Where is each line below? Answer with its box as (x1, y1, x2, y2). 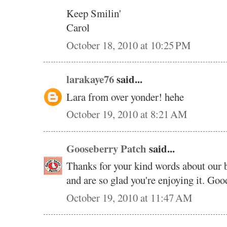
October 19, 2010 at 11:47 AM (66, 190, 192, 205)
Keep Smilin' (66, 6, 121, 21)
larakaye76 (66, 71, 114, 87)
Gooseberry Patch (66, 140, 146, 156)
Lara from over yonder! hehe (66, 89, 184, 104)
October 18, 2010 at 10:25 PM (66, 37, 191, 52)
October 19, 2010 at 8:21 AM (66, 107, 187, 122)
